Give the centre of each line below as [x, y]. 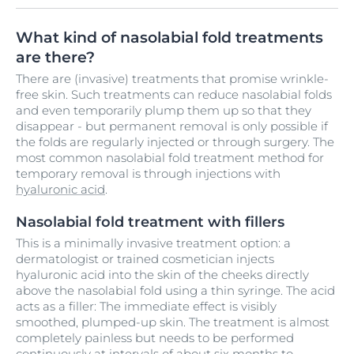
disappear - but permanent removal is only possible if [172, 126]
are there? [55, 57]
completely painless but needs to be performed [155, 337]
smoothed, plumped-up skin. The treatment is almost [173, 322]
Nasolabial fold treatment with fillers [150, 222]
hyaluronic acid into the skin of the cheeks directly [162, 274]
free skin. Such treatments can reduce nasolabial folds [174, 94]
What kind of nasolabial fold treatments [169, 37]
